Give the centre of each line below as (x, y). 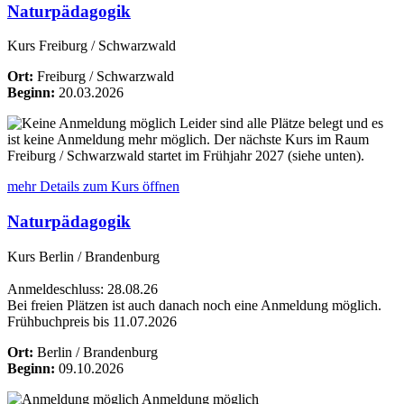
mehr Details (45, 187)
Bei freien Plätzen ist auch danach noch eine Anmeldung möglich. (194, 305)
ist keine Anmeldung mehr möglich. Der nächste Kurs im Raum (188, 140)
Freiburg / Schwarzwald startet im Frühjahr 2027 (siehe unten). (186, 156)
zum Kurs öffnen (131, 187)
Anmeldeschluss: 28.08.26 (83, 289)
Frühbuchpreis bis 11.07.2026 (92, 321)
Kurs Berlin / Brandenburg (83, 256)
